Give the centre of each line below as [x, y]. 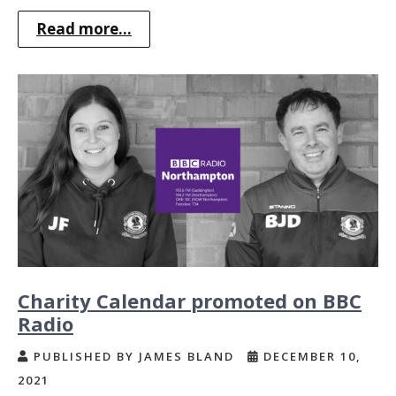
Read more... [84, 29]
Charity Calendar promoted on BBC [190, 300]
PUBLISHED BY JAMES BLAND [134, 356]
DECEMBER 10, [310, 356]
